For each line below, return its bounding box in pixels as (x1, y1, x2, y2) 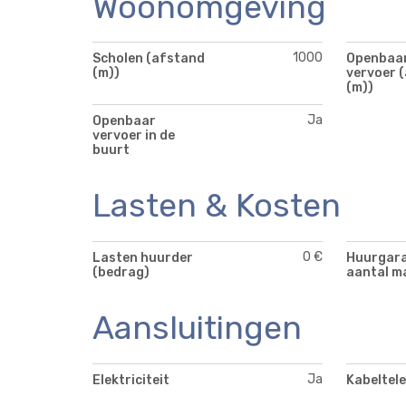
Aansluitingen (92, 308, 302, 348)
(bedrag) (92, 265, 150, 281)
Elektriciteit (92, 372, 169, 388)
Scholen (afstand (92, 51, 205, 67)
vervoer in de (92, 128, 175, 144)
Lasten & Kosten (92, 186, 341, 226)
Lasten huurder (92, 250, 193, 266)
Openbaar (92, 113, 156, 130)
